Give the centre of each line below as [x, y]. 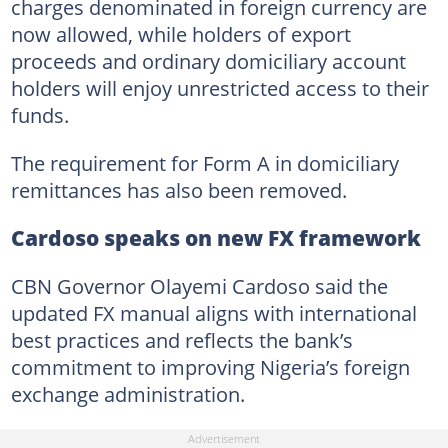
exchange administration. [127, 394]
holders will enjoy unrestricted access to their [219, 88]
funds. [39, 115]
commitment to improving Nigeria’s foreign [210, 367]
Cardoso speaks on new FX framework [215, 238]
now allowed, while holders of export [180, 34]
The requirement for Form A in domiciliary [204, 163]
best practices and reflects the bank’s [181, 340]
